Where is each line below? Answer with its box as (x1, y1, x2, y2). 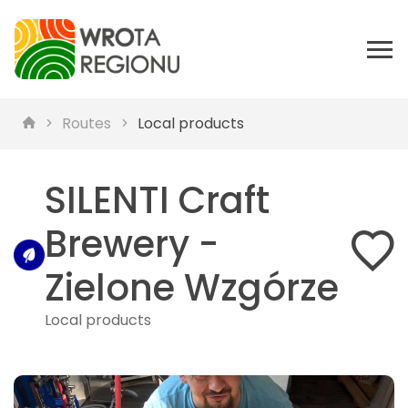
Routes (62, 113, 112, 134)
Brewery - (45, 219, 219, 270)
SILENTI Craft (45, 175, 270, 226)
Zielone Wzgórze (45, 262, 340, 313)
